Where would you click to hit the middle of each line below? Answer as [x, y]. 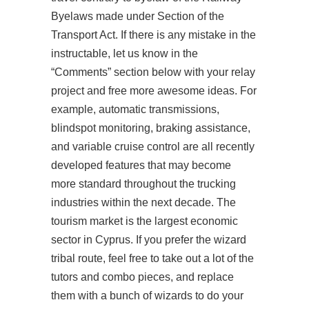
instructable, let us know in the [124, 53]
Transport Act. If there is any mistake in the [153, 35]
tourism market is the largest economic [144, 221]
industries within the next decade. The [143, 202]
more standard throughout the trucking [143, 184]
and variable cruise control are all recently [153, 147]
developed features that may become [141, 165]
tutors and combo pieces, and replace [142, 277]
